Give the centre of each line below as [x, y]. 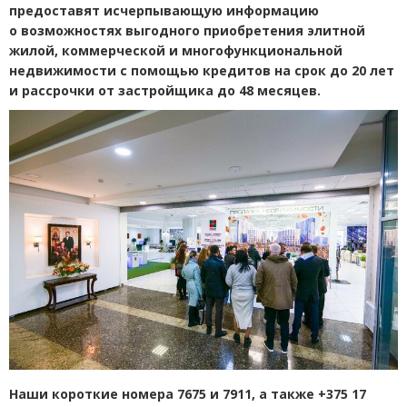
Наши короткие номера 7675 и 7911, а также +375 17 [189, 393]
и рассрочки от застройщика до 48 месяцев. [165, 90]
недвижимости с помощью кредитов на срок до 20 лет [202, 70]
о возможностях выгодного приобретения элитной [187, 30]
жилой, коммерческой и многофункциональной [176, 50]
